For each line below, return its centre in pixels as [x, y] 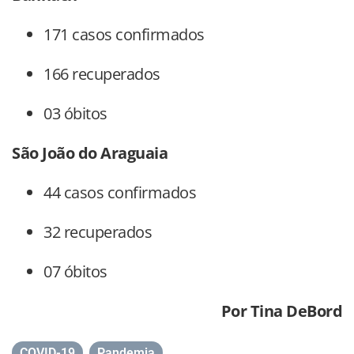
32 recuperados [98, 232]
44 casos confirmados [120, 193]
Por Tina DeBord [281, 311]
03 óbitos [75, 114]
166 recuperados [102, 74]
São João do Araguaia [90, 153]
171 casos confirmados [124, 35]
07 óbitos [75, 272]
